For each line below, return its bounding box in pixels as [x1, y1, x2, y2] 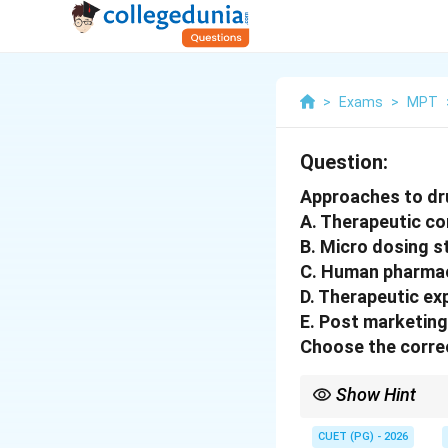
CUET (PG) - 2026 [318, 430, 408, 443]
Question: [300, 150, 388, 174]
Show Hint [336, 384, 416, 405]
